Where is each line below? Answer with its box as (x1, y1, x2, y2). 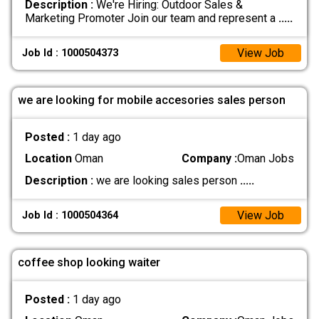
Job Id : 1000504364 (22, 209, 119, 221)
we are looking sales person (93, 173, 240, 187)
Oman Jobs (237, 152, 295, 166)
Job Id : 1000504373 (22, 46, 119, 59)
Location (24, 152, 72, 166)
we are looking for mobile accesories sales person (18, 93, 286, 107)
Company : (182, 152, 238, 166)
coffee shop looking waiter (18, 255, 160, 269)
